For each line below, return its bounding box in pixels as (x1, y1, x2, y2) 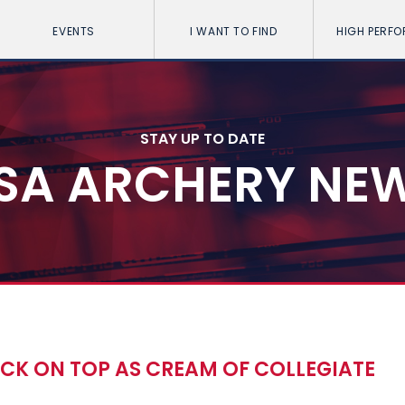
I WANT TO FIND (190, 24, 278, 39)
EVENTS (52, 24, 95, 39)
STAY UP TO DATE (140, 127, 265, 149)
